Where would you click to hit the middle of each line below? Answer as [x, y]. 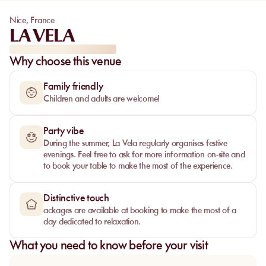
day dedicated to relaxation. [92, 222]
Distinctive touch [76, 199]
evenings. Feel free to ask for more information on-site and [144, 155]
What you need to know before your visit [109, 246]
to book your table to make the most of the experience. [138, 167]
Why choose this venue [66, 62]
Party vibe [64, 132]
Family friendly [73, 87]
